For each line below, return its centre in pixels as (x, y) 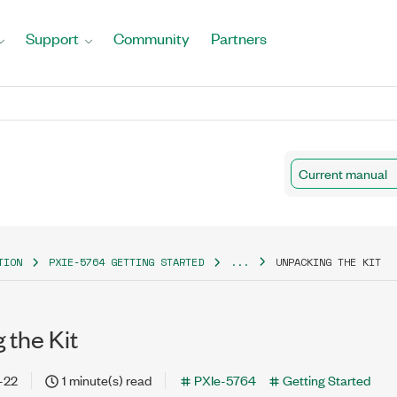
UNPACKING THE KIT (328, 262)
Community (152, 38)
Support (52, 38)
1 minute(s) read (107, 380)
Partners (239, 38)
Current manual (343, 173)
